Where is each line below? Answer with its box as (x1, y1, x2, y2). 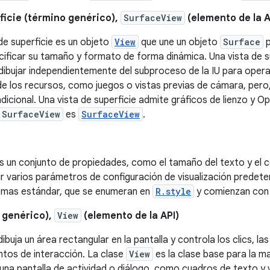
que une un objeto (139, 36, 220, 48)
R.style (155, 186, 191, 197)
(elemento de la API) (81, 210, 179, 222)
